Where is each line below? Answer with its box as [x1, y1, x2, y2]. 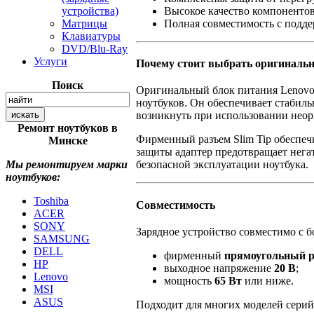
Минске [48, 135, 88, 146]
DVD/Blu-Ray [62, 43, 128, 55]
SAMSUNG [34, 233, 90, 245]
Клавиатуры [62, 30, 121, 42]
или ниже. [242, 274, 294, 287]
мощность [164, 274, 214, 287]
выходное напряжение [164, 261, 274, 274]
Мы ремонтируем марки [6, 158, 128, 170]
